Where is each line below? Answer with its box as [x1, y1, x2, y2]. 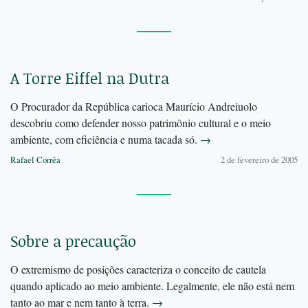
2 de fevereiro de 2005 [221, 153, 298, 166]
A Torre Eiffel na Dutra [10, 67, 169, 89]
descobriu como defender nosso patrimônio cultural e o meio [10, 115, 271, 131]
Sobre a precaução [10, 230, 136, 252]
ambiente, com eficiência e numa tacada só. [10, 132, 200, 147]
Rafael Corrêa [10, 153, 60, 166]
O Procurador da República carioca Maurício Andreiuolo [10, 99, 257, 114]
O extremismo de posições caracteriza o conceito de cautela [10, 262, 266, 277]
